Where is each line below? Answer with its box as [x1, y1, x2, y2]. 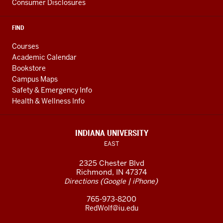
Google [103, 177, 126, 186]
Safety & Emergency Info [12, 86, 92, 95]
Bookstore [12, 64, 46, 73]
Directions [64, 177, 98, 186]
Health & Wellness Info [12, 97, 85, 106]
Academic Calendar [12, 53, 77, 62]
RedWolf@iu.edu [85, 204, 138, 213]
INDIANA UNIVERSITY [75, 128, 148, 138]
